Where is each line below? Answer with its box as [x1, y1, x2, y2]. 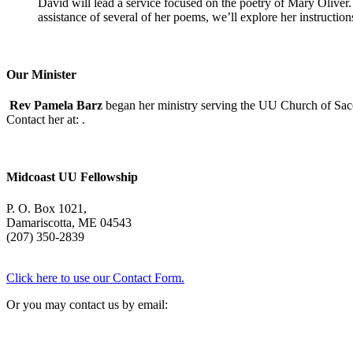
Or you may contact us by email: [6, 297, 168, 311]
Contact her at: [6, 113, 82, 127]
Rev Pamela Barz [9, 98, 102, 113]
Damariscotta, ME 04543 [6, 215, 132, 229]
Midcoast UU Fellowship [6, 170, 138, 184]
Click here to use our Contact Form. [6, 270, 184, 284]
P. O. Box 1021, [6, 201, 87, 215]
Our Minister [6, 67, 76, 81]
